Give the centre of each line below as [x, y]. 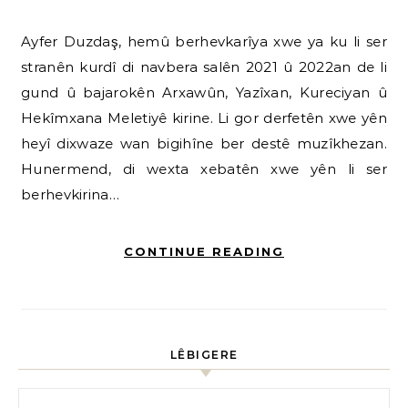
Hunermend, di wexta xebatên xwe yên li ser [204, 169]
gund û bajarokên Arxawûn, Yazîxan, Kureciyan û [204, 93]
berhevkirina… [70, 195]
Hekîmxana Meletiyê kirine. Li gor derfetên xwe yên [204, 118]
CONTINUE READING [204, 252]
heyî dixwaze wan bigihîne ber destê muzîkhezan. [204, 144]
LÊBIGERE [204, 355]
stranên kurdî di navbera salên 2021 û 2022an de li [204, 67]
